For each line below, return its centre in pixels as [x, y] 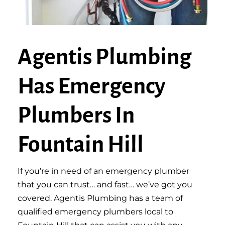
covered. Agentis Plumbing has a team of [100, 198]
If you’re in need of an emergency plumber [103, 171]
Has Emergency [91, 86]
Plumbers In [76, 116]
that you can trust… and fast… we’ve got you [105, 185]
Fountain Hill [81, 145]
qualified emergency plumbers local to [95, 212]
